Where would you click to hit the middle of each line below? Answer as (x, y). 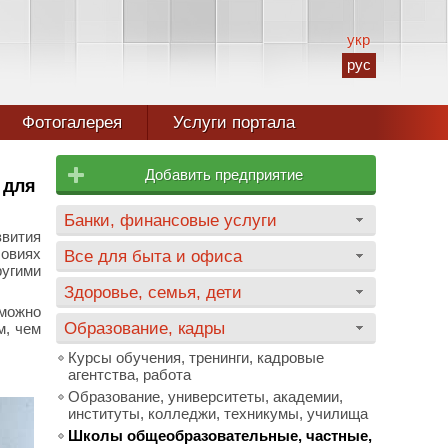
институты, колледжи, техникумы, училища (218, 413)
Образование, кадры (144, 328)
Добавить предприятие (223, 174)
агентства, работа (129, 374)
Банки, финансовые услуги (170, 220)
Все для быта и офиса (153, 256)
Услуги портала (234, 122)
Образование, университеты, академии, (205, 396)
